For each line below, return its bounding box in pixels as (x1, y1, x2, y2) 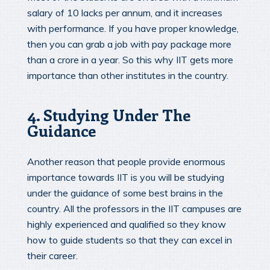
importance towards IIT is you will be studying (27, 171, 224, 184)
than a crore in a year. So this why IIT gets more (27, 53, 233, 66)
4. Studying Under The (27, 104, 190, 125)
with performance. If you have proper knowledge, (27, 22, 239, 34)
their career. (27, 250, 78, 262)
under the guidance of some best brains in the (27, 187, 223, 199)
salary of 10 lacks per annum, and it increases (27, 6, 222, 19)
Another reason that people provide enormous (27, 155, 225, 168)
